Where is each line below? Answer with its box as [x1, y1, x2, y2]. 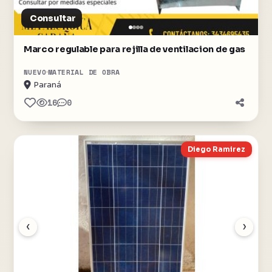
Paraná [33, 80, 61, 90]
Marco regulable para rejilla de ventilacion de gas [24, 44, 245, 55]
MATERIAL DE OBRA [48, 67, 120, 77]
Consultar [30, 13, 76, 24]
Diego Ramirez [188, 145, 245, 154]
